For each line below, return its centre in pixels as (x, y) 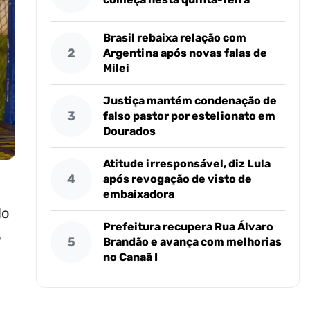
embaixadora (139, 194)
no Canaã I (131, 257)
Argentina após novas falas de (185, 53)
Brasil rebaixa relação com (175, 38)
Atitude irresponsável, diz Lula (187, 164)
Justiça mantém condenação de (190, 101)
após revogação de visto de (178, 179)
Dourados (130, 131)
